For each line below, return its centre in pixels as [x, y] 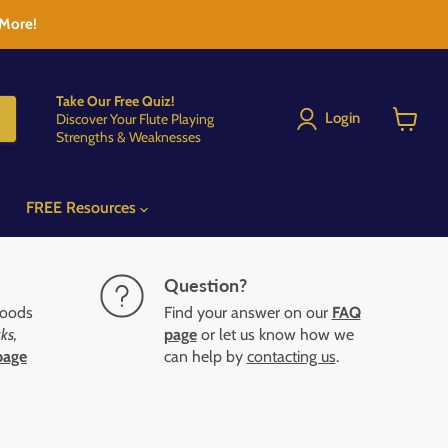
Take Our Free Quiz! [115, 100]
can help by [205, 356]
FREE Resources [83, 207]
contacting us [291, 356]
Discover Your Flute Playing [135, 118]
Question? [205, 284]
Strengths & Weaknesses [128, 136]
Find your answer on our [247, 312]
